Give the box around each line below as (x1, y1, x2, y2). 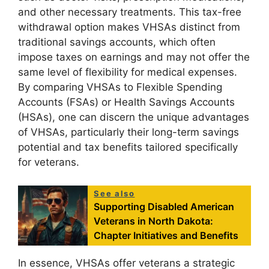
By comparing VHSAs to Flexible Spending (18, 81, 222, 94)
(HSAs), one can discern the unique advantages (18, 111, 249, 124)
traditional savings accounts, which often (18, 36, 216, 49)
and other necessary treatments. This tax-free (18, 6, 241, 19)
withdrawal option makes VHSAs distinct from (18, 21, 240, 34)
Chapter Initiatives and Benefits (94, 229, 239, 241)
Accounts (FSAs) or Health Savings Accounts (18, 96, 235, 109)
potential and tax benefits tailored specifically (18, 141, 238, 154)
